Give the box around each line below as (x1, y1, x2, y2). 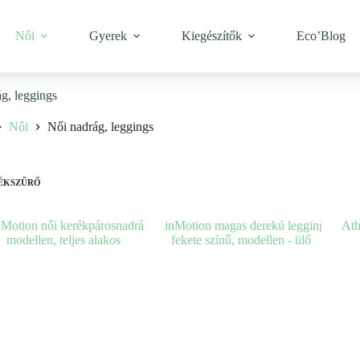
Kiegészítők (182, 29, 242, 43)
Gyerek (89, 29, 127, 43)
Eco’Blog (297, 29, 346, 43)
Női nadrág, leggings (47, 120, 153, 134)
